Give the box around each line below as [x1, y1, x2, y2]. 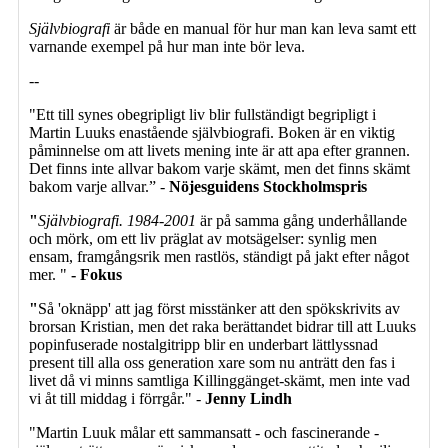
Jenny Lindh [201, 389, 292, 407]
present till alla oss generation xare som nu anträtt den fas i [29, 353, 395, 371]
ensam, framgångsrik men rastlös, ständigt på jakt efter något [29, 247, 409, 265]
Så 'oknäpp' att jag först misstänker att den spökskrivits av [38, 299, 400, 317]
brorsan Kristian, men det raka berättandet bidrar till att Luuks [29, 317, 416, 335]
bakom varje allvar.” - [29, 177, 169, 195]
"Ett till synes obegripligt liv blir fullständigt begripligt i [29, 105, 376, 123]
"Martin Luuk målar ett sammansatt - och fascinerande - [29, 423, 379, 441]
